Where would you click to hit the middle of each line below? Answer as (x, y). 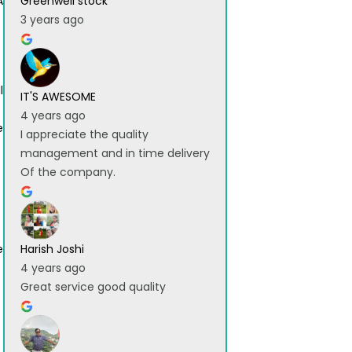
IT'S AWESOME (58, 97)
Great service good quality (93, 287)
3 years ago (52, 20)
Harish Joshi (52, 249)
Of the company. (68, 172)
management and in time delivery (115, 154)
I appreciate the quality (84, 135)
